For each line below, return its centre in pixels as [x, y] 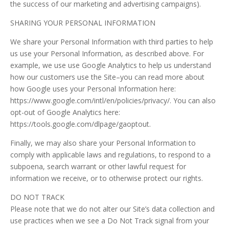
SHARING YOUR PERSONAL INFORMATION [83, 23]
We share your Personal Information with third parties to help [112, 42]
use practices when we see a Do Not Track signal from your [110, 221]
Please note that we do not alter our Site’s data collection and [112, 209]
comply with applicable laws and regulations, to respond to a [110, 155]
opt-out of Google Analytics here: [65, 112]
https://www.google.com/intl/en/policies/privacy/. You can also [113, 100]
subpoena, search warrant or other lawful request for [98, 166]
